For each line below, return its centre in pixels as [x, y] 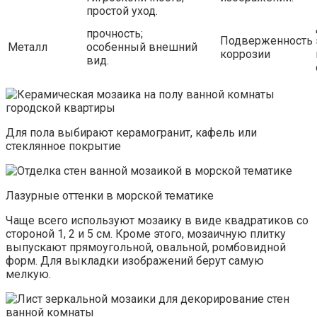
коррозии [245, 54]
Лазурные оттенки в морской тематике [110, 196]
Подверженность [266, 41]
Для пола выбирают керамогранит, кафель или [131, 133]
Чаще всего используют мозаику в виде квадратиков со [157, 221]
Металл [28, 47]
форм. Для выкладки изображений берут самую [135, 261]
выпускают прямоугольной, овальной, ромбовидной [146, 248]
